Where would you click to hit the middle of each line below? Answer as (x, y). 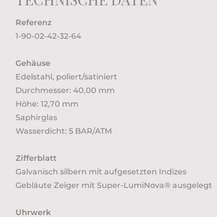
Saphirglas (36, 117)
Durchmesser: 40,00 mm (65, 90)
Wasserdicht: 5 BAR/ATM (64, 131)
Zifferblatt (36, 158)
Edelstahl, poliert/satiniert (66, 77)
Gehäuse (33, 63)
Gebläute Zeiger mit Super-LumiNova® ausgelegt (114, 185)
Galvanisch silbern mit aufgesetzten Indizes (101, 171)
